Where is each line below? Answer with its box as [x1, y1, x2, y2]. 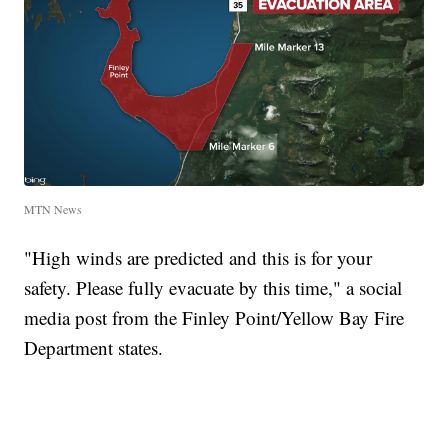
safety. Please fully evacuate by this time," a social [24, 274, 403, 300]
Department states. [24, 334, 164, 360]
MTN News [24, 200, 83, 217]
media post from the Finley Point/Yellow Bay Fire [24, 304, 405, 330]
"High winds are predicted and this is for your [24, 244, 373, 270]
